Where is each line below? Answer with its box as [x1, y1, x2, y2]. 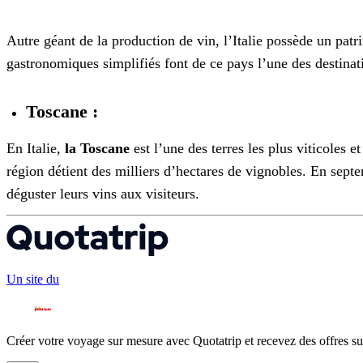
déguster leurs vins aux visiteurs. [6, 186, 199, 203]
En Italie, [6, 140, 65, 157]
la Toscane [65, 140, 130, 157]
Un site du [6, 272, 59, 287]
